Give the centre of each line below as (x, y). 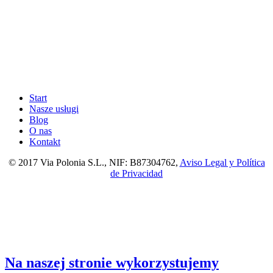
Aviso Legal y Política (222, 162)
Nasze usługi (54, 108)
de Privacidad (136, 173)
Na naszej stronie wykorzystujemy (112, 262)
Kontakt (45, 141)
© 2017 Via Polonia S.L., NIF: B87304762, (94, 162)
